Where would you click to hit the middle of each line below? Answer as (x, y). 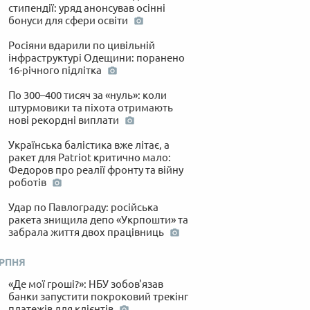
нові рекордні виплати (64, 120)
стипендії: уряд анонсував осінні (86, 8)
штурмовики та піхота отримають (90, 107)
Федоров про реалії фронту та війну (95, 170)
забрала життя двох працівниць (87, 232)
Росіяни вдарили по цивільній (81, 45)
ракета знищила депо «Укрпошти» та (98, 219)
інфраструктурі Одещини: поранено (96, 57)
